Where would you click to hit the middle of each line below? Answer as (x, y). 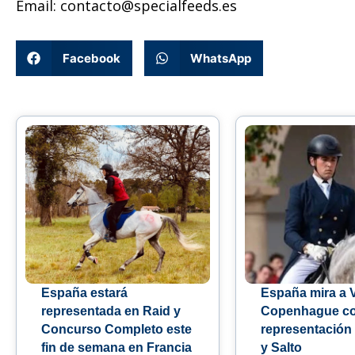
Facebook (91, 58)
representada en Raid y (111, 311)
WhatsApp (221, 58)
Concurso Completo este (116, 330)
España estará (84, 293)
